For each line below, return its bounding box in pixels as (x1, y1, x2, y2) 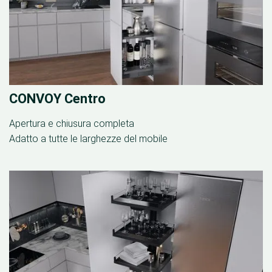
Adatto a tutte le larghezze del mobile (9, 133, 168, 144)
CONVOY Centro (9, 91, 106, 106)
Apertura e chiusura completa (9, 118, 134, 129)
